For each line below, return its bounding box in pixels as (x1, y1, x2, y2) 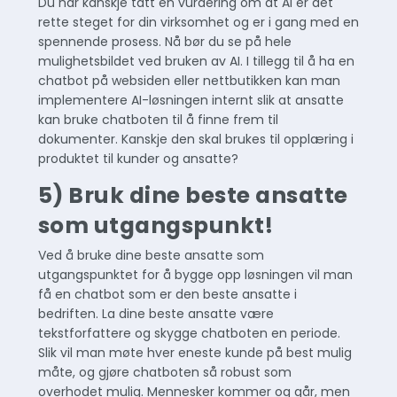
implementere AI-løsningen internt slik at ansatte (37, 91, 344, 110)
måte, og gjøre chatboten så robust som (37, 363, 292, 382)
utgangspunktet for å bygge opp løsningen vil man (37, 266, 353, 284)
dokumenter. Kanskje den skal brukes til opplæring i (37, 130, 354, 149)
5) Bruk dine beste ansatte (37, 180, 348, 212)
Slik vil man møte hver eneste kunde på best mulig (37, 344, 352, 362)
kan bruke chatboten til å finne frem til (37, 111, 278, 129)
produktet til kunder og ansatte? (37, 150, 238, 168)
